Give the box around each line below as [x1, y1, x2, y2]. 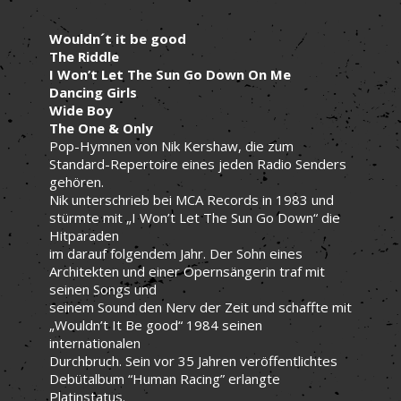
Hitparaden [49, 226, 119, 244]
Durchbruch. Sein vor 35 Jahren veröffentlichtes [49, 351, 337, 370]
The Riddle [49, 47, 119, 65]
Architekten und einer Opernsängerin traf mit [49, 261, 325, 280]
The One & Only [49, 118, 153, 137]
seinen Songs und [49, 279, 157, 298]
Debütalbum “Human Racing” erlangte [49, 369, 280, 388]
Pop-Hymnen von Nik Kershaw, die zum [49, 136, 294, 155]
